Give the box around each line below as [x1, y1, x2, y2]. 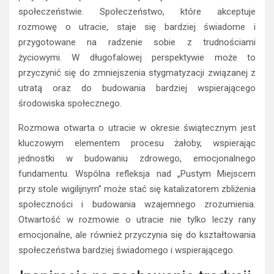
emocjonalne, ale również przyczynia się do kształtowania [18, 229, 256, 241]
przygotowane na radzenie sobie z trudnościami [18, 37, 256, 48]
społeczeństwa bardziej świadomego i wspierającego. [18, 245, 235, 256]
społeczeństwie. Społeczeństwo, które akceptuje [18, 6, 256, 18]
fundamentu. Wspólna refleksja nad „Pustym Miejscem [18, 168, 256, 180]
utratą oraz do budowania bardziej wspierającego [18, 83, 256, 94]
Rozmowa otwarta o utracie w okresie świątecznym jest [18, 122, 256, 134]
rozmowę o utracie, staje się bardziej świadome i [18, 21, 256, 33]
